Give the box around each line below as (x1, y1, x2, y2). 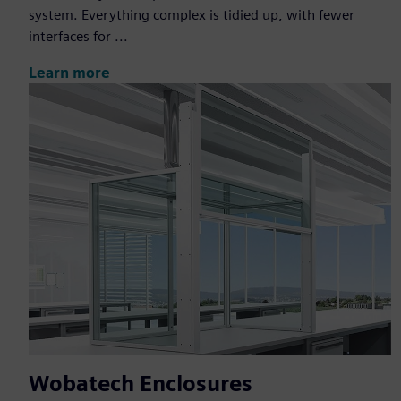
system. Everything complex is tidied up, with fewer (29, 6, 354, 24)
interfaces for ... (29, 28, 128, 46)
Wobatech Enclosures (29, 371, 252, 397)
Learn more (29, 64, 110, 81)
